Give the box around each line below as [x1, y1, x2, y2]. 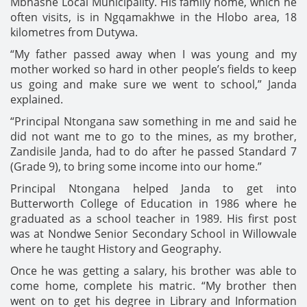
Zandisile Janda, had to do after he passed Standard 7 [10, 144, 297, 159]
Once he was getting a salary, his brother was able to [10, 263, 297, 278]
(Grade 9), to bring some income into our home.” [10, 159, 262, 174]
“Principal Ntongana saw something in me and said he [10, 114, 297, 129]
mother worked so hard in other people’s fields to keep [10, 62, 297, 77]
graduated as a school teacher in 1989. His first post [10, 211, 297, 226]
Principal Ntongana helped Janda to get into [10, 181, 297, 196]
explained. [10, 92, 63, 107]
